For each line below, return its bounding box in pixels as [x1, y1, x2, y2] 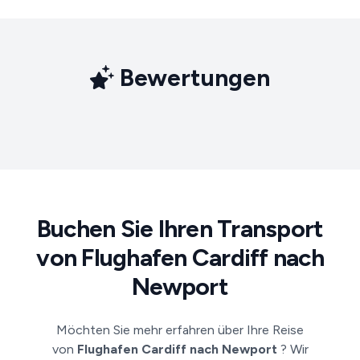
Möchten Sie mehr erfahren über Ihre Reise [56, 322, 304, 337]
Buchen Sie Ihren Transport [36, 214, 324, 243]
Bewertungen [114, 63, 270, 92]
